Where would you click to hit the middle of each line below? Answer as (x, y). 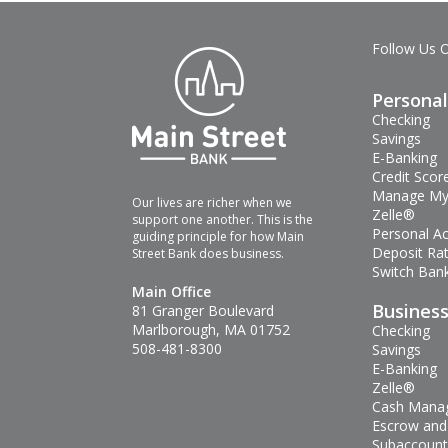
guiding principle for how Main (218, 237)
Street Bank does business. (208, 254)
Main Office (171, 292)
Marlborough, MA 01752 (211, 330)
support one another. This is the (222, 220)
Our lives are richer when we (212, 203)
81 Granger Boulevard (203, 311)
